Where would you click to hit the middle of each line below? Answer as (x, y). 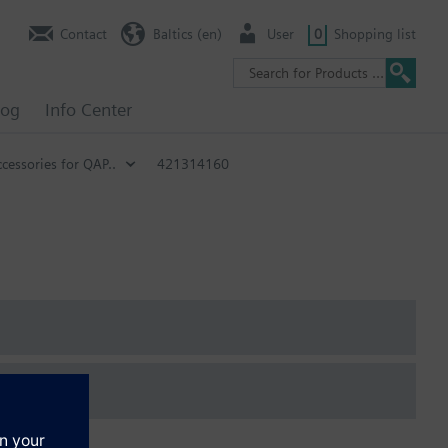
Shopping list (375, 33)
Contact (83, 33)
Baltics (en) (187, 33)
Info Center (88, 109)
